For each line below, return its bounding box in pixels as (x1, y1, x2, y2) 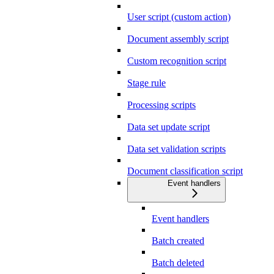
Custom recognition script (127, 56, 226, 67)
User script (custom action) (127, 12, 231, 23)
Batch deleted (152, 257, 204, 268)
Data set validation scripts (127, 144, 226, 155)
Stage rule (127, 78, 166, 89)
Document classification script (127, 166, 243, 177)
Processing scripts (127, 100, 196, 111)
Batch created (152, 235, 204, 246)
